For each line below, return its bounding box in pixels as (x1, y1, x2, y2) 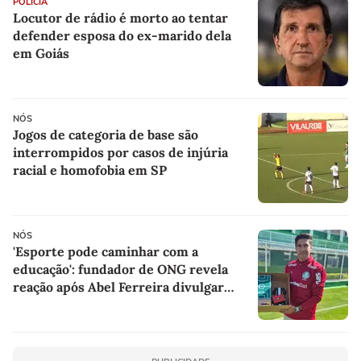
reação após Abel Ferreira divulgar (13, 278, 224, 295)
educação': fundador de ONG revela (13, 260, 228, 277)
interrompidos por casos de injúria (13, 143, 228, 160)
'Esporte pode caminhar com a (13, 243, 198, 259)
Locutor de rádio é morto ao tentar (13, 9, 228, 26)
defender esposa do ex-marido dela (13, 27, 231, 44)
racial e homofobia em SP (13, 161, 167, 178)
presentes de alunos (13, 296, 138, 313)
